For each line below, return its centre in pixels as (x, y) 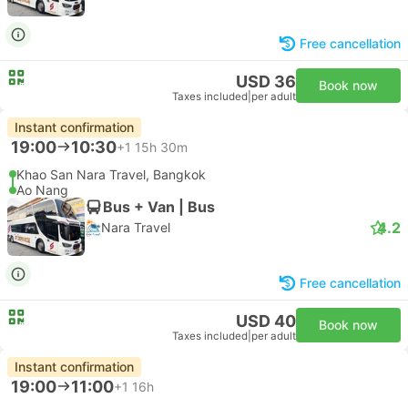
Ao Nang (42, 190)
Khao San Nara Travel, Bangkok (111, 174)
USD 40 (266, 321)
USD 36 (266, 82)
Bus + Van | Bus (159, 206)
